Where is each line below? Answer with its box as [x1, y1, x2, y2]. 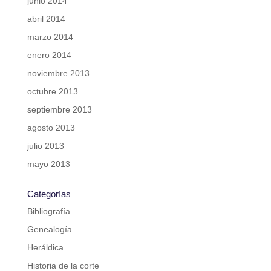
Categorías [27, 189, 71, 200]
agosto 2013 [27, 123, 75, 133]
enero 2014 [27, 50, 71, 60]
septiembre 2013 [27, 105, 92, 115]
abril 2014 [27, 14, 65, 24]
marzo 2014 [27, 32, 73, 42]
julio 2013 [27, 141, 64, 151]
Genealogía [27, 224, 72, 235]
